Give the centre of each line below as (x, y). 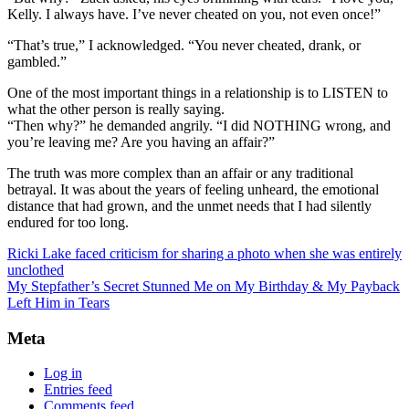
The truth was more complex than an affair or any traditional (180, 173)
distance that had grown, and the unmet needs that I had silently (189, 205)
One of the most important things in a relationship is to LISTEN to (198, 92)
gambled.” (37, 61)
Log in (63, 373)
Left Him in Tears (58, 302)
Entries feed (78, 390)
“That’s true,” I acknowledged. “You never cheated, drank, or (184, 45)
